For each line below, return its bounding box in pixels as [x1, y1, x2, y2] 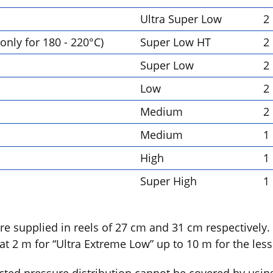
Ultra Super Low [140, 12, 222, 26]
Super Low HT [140, 35, 211, 49]
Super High [140, 174, 197, 188]
